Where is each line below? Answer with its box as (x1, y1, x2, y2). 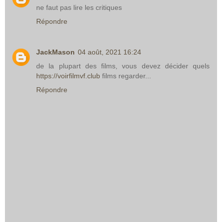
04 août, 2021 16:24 (78, 48, 141, 56)
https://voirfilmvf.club (36, 71, 100, 80)
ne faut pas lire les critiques (36, 3, 122, 11)
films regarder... (100, 71, 151, 80)
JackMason (36, 48, 75, 56)
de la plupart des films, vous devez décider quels (36, 61, 210, 70)
